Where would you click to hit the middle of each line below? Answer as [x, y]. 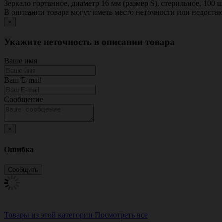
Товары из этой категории [48, 215]
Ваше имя [21, 61]
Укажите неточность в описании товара [89, 42]
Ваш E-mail [23, 80]
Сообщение [24, 100]
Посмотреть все [121, 215]
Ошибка [19, 149]
